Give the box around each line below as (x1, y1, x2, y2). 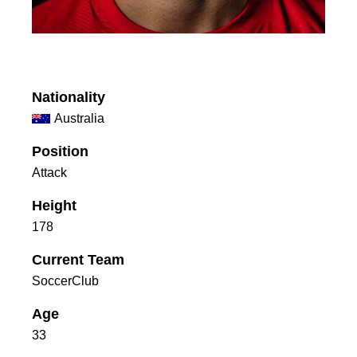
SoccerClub (32, 273, 99, 288)
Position (32, 143, 88, 159)
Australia (54, 111, 104, 125)
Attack (32, 165, 67, 179)
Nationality (32, 88, 105, 105)
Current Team (32, 251, 124, 268)
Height (32, 197, 76, 214)
